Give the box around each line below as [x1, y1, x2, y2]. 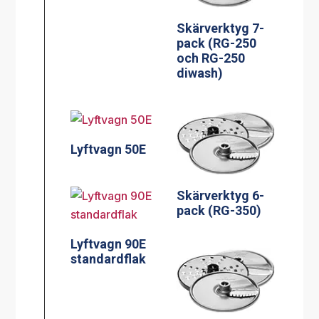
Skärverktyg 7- [177, 20, 265, 36]
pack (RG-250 [177, 35, 257, 51]
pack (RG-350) [177, 203, 262, 219]
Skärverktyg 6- [177, 188, 265, 204]
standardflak [70, 251, 147, 266]
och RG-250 [177, 50, 246, 66]
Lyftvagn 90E [70, 236, 147, 251]
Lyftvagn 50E [70, 141, 147, 157]
